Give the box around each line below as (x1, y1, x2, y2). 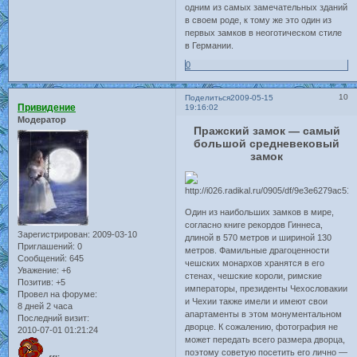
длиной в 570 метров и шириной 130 (185, 232, 332, 242)
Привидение (18, 102, 76, 114)
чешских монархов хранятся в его (185, 257, 325, 268)
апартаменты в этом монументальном (185, 308, 343, 319)
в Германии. (185, 41, 234, 51)
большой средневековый (194, 136, 340, 150)
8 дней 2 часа (18, 300, 73, 311)
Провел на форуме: (18, 288, 97, 299)
